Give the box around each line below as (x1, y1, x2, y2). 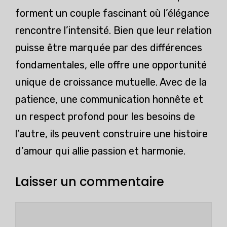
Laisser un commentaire (15, 173, 164, 190)
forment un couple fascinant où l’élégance (15, 7, 209, 20)
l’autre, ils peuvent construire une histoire (15, 128, 208, 140)
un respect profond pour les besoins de (15, 110, 195, 123)
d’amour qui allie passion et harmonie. (15, 145, 185, 158)
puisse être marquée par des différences (15, 42, 202, 54)
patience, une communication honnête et (15, 93, 203, 106)
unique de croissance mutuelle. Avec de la (15, 76, 207, 89)
